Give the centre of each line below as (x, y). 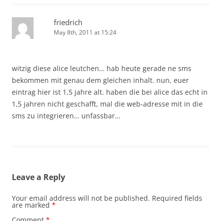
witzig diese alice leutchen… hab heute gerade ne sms (102, 69)
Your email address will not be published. (81, 198)
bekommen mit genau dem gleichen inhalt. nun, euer (100, 80)
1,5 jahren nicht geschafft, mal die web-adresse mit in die (107, 104)
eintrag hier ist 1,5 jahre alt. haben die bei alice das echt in (110, 92)
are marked (32, 205)
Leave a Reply (38, 177)
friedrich (68, 22)
